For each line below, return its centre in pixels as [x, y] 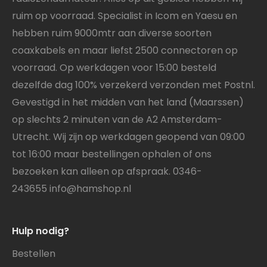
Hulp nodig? [41, 231]
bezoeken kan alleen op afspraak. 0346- [107, 172]
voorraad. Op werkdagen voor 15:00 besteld [114, 68]
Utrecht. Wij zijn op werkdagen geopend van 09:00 [128, 137]
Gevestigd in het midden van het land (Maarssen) [128, 103]
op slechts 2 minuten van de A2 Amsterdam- [117, 120]
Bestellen [34, 254]
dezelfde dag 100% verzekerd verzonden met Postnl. [133, 85]
